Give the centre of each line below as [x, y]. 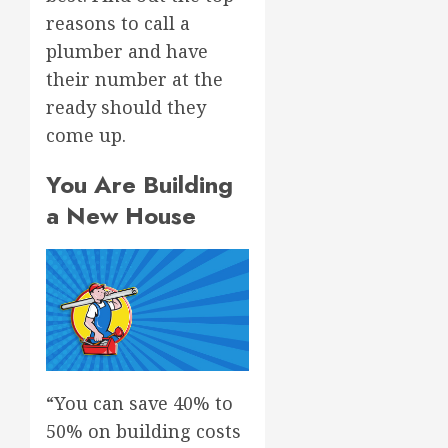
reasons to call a [118, 22]
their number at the [134, 78]
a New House [121, 215]
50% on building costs [143, 430]
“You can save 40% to [139, 402]
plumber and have [127, 50]
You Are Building [139, 184]
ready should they [126, 106]
